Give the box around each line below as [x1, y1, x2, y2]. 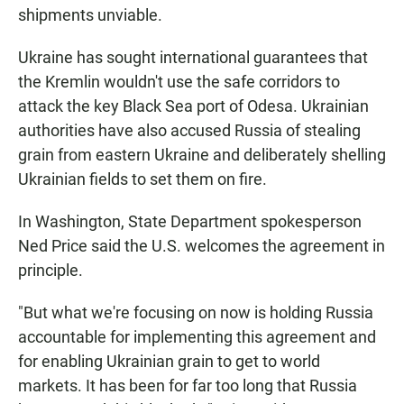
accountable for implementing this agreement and [18, 327, 376, 347]
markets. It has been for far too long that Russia [18, 376, 357, 396]
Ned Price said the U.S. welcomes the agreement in [18, 236, 385, 256]
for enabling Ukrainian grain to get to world [18, 352, 320, 372]
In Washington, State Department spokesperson [18, 212, 362, 232]
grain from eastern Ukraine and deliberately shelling [18, 145, 386, 165]
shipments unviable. [18, 5, 162, 25]
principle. [18, 261, 83, 280]
